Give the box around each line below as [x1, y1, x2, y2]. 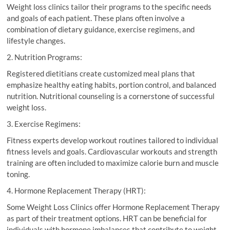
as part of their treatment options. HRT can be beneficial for [7, 214, 207, 223]
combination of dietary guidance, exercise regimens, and [7, 25, 195, 34]
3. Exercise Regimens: [7, 119, 81, 128]
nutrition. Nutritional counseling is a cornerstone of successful [7, 91, 215, 101]
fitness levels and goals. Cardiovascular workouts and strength [7, 147, 218, 156]
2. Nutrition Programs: [7, 52, 83, 62]
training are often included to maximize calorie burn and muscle [7, 158, 219, 167]
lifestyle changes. [7, 36, 66, 45]
